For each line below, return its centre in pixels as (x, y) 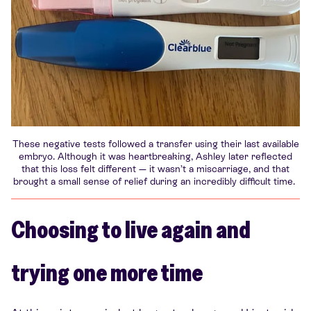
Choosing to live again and (131, 229)
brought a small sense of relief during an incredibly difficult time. (155, 181)
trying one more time (107, 272)
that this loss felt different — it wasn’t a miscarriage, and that (155, 168)
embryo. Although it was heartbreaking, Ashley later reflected (155, 156)
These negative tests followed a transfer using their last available (155, 143)
